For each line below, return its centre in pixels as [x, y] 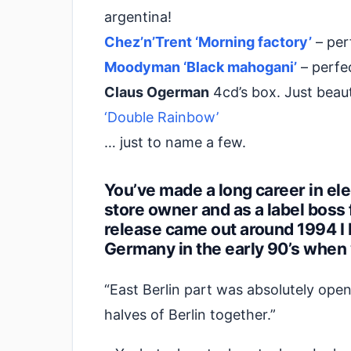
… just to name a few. [175, 142]
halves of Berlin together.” [190, 314]
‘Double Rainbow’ [161, 117]
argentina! [138, 16]
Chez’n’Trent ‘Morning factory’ [208, 42]
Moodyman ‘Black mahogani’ [201, 67]
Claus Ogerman [157, 92]
